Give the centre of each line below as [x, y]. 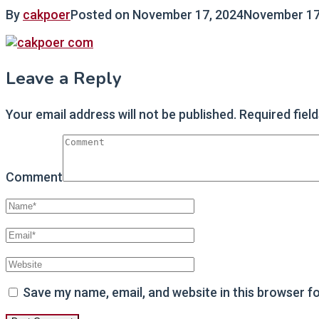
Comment [34, 177]
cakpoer [47, 14]
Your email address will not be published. [121, 114]
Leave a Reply [64, 78]
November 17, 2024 [188, 14]
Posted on [101, 14]
